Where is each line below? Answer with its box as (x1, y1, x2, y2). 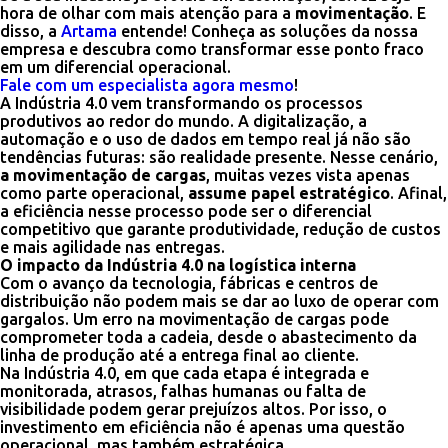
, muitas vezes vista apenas (206, 166, 410, 184)
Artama (61, 22, 117, 40)
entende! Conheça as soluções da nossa (117, 22, 418, 40)
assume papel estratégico (188, 184, 390, 202)
